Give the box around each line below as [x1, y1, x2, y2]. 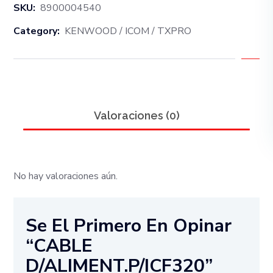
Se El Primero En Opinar [26, 213, 232, 238]
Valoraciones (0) [93, 108, 180, 122]
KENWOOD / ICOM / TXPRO [65, 24, 192, 38]
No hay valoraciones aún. [13, 169, 118, 183]
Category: [13, 24, 60, 38]
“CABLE [26, 233, 93, 258]
